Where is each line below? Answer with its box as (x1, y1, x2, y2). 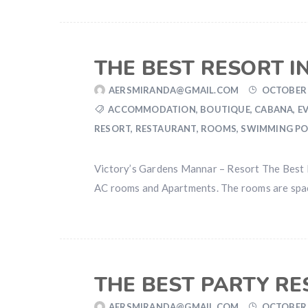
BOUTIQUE (200, 104, 250, 115)
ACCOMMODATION (108, 104, 196, 115)
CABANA (254, 104, 294, 115)
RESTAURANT (135, 123, 197, 134)
